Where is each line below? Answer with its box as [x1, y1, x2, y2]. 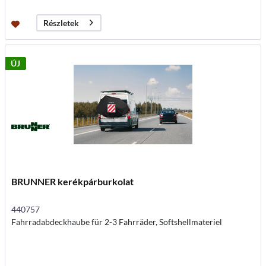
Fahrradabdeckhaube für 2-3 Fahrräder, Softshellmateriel [11, 217, 223, 227]
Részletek [43, 17, 80, 28]
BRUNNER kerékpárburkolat [11, 176, 134, 188]
